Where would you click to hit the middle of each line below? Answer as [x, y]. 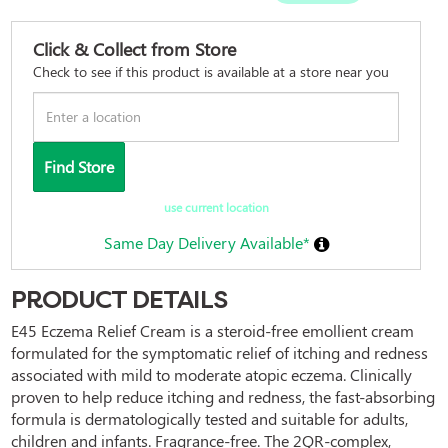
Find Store [79, 166]
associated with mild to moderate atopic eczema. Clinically [211, 374]
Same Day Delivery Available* [208, 242]
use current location [247, 206]
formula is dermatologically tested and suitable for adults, [209, 418]
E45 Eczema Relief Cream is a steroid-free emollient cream [212, 330]
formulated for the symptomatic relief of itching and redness [219, 352]
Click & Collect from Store [134, 48]
